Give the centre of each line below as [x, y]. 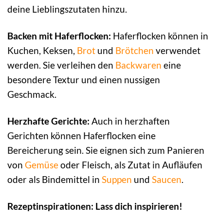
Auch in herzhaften [130, 121]
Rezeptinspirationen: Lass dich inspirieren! [95, 206]
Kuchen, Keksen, [42, 51]
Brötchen [135, 51]
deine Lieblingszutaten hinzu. [67, 9]
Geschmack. [32, 94]
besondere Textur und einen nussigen [84, 80]
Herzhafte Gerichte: [48, 121]
